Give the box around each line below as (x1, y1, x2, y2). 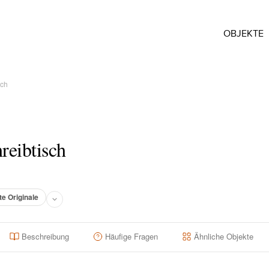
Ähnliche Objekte (194, 231, 253, 242)
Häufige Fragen (105, 231, 158, 242)
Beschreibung (22, 231, 69, 242)
